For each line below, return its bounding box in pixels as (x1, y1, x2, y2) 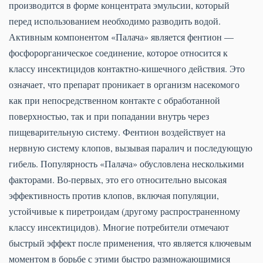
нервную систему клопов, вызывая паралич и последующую (9, 141, 252, 154)
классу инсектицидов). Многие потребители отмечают (9, 221, 229, 234)
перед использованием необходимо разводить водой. (9, 15, 221, 28)
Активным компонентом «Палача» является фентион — (9, 31, 234, 43)
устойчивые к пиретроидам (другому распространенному (9, 205, 240, 218)
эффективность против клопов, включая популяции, (9, 189, 219, 202)
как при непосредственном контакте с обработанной (9, 94, 220, 107)
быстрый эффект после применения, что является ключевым (9, 237, 251, 249)
